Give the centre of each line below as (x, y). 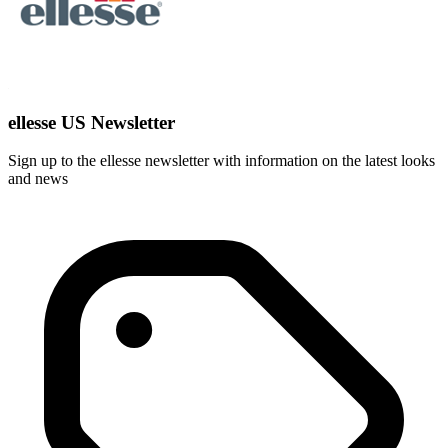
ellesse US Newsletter (91, 122)
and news (38, 179)
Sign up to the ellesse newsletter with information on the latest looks (221, 161)
